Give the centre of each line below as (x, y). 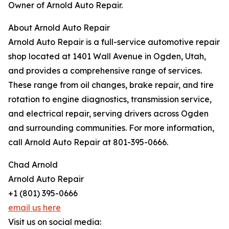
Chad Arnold (33, 165)
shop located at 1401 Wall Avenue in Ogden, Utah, (107, 56)
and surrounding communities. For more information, (111, 128)
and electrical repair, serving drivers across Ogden (108, 114)
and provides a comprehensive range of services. (105, 71)
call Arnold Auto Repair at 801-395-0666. (88, 142)
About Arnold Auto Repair (59, 28)
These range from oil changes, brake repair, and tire (111, 85)
